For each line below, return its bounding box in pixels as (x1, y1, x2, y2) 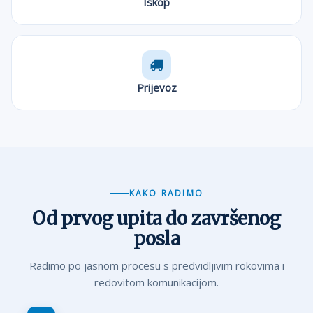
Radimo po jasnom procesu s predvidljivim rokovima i (29, 259, 284, 272)
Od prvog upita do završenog (32, 207, 281, 230)
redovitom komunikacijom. (94, 275, 219, 289)
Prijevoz (136, 80, 177, 94)
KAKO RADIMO (129, 187, 204, 199)
